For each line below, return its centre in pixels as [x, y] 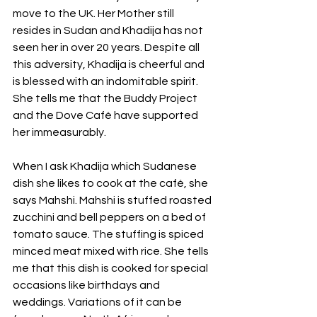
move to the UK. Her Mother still [94, 14]
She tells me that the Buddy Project [106, 99]
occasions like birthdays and [87, 286]
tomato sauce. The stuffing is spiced [109, 235]
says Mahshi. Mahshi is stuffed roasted [113, 201]
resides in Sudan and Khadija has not [109, 31]
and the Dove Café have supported [106, 116]
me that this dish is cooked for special [111, 269]
